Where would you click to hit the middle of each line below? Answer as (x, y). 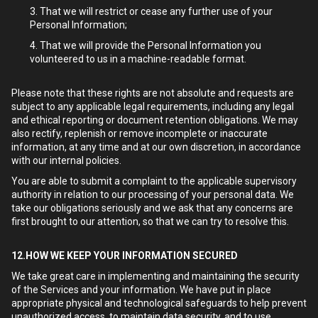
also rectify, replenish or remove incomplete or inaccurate (139, 133)
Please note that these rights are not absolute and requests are (153, 93)
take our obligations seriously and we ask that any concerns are (152, 208)
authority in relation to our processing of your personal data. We (153, 194)
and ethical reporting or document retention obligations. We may (155, 120)
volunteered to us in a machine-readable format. (138, 59)
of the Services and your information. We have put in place (141, 290)
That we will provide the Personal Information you (150, 45)
